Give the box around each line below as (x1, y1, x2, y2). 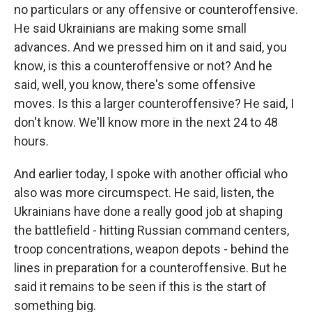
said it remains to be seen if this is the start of (14, 279, 267, 294)
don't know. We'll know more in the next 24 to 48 (14, 115, 278, 130)
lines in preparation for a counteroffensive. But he (14, 260, 287, 275)
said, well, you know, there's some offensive (14, 77, 256, 92)
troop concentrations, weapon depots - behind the (14, 242, 289, 256)
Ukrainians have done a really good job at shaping (14, 204, 283, 219)
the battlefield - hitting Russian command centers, (14, 223, 289, 237)
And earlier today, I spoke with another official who (14, 166, 288, 181)
